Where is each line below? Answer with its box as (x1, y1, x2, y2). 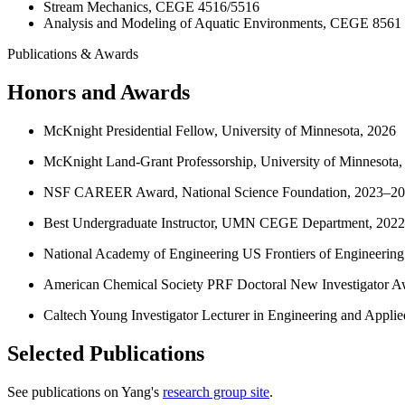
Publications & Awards (7, 46, 138, 62)
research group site (163, 383, 269, 400)
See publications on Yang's (7, 383, 163, 400)
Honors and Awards (7, 80, 190, 105)
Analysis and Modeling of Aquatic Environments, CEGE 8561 (43, 15, 401, 32)
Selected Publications (7, 341, 204, 365)
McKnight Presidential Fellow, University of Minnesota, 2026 (43, 122, 396, 138)
